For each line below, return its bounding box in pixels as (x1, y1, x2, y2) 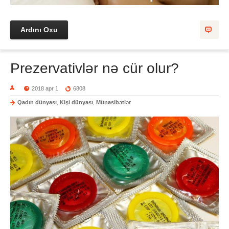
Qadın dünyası (17, 99, 57, 105)
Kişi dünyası (60, 99, 93, 105)
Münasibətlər (96, 99, 131, 105)
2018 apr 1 (32, 85, 59, 91)
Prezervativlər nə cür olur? (10, 60, 179, 76)
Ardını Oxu (20, 25, 58, 34)
